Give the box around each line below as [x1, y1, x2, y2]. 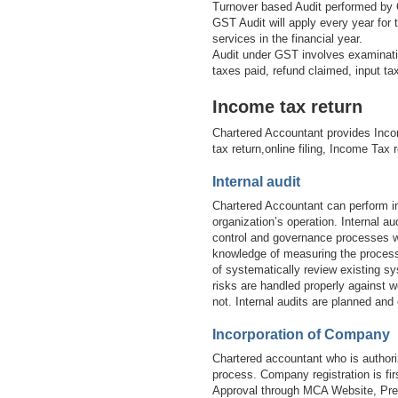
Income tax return [212, 96, 362, 116]
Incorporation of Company [212, 326, 390, 342]
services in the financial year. [212, 31, 362, 45]
